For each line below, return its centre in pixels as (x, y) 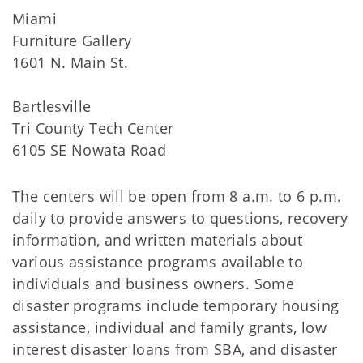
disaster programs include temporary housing (176, 305)
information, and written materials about (158, 240)
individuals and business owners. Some (154, 284)
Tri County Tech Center (93, 128)
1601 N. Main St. (70, 62)
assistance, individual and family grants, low (170, 327)
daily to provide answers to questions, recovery (180, 218)
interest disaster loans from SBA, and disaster (175, 349)
